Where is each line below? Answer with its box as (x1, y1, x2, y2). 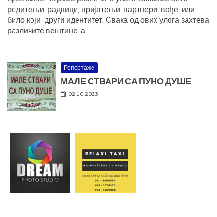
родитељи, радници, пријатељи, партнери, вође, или (7, 4, 195, 15)
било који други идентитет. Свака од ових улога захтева (7, 15, 209, 25)
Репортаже (64, 64, 94, 72)
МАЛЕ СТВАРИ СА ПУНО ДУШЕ (61, 76, 191, 87)
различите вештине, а (7, 26, 85, 36)
